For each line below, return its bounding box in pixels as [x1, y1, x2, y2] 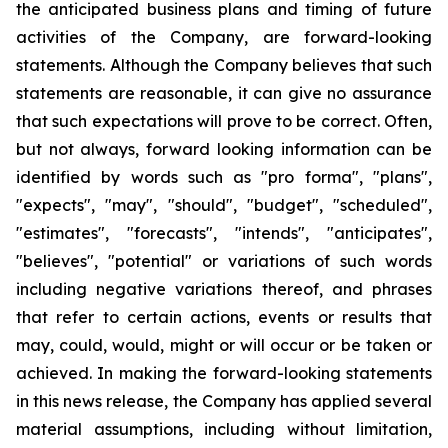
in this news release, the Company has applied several [16, 391, 432, 411]
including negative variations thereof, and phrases [16, 279, 432, 299]
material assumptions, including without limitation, [16, 419, 432, 439]
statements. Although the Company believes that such [16, 55, 432, 75]
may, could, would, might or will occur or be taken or [16, 335, 432, 355]
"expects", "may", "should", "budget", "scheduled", [16, 195, 432, 215]
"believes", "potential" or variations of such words [16, 251, 432, 271]
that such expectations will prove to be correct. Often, [16, 111, 432, 131]
